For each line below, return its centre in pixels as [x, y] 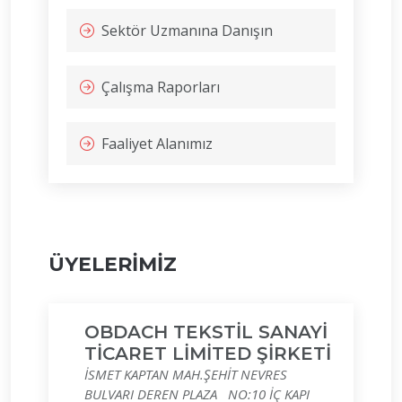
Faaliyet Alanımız [157, 144]
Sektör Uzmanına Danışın [187, 31]
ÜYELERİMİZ [113, 264]
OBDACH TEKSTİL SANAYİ [206, 332]
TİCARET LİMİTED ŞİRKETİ [208, 354]
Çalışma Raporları [161, 87]
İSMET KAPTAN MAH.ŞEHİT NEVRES [186, 374]
